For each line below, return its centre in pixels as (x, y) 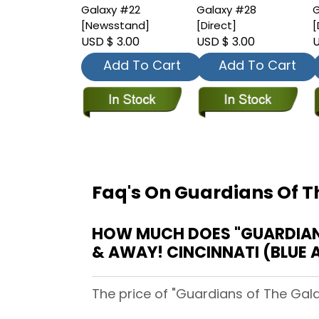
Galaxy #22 (111, 9)
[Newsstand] (115, 25)
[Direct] (217, 25)
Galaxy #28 (227, 9)
